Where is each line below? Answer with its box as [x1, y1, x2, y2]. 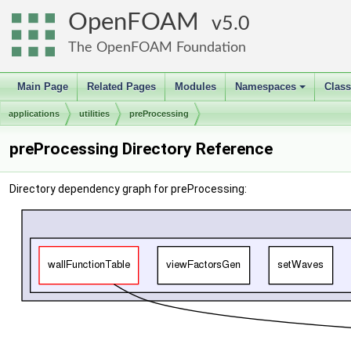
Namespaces [235, 81, 296, 92]
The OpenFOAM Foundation [68, 40, 246, 55]
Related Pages [87, 81, 156, 92]
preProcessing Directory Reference [9, 139, 273, 158]
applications [9, 109, 60, 118]
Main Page [17, 81, 68, 92]
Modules [175, 81, 216, 92]
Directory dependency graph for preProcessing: [9, 183, 247, 195]
